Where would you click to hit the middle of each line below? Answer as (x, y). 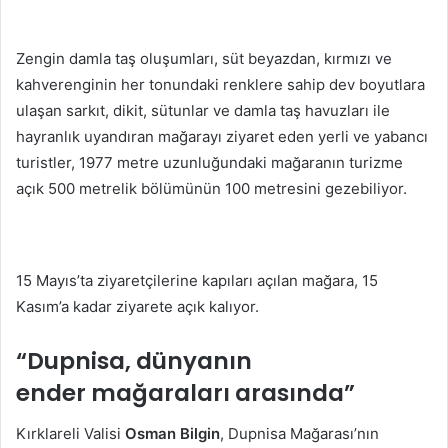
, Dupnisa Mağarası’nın (299, 433)
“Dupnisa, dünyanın (134, 361)
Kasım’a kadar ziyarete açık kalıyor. (137, 306)
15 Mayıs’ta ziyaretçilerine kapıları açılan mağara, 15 (197, 280)
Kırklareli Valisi (70, 433)
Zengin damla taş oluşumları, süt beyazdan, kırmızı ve (204, 58)
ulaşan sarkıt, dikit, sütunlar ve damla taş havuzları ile (203, 110)
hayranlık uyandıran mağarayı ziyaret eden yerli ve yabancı (222, 136)
